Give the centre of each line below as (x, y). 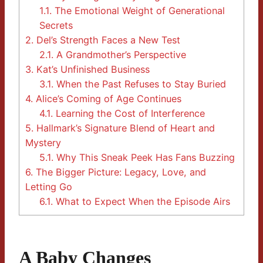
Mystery (43, 143)
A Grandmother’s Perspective (120, 55)
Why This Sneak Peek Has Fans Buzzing (144, 158)
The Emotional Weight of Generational (139, 11)
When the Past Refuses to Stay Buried (140, 84)
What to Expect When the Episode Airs (142, 202)
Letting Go (49, 187)
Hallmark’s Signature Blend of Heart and (124, 128)
